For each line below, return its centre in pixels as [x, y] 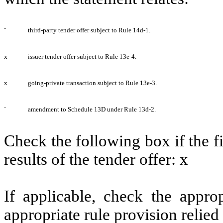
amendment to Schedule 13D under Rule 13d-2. [92, 109]
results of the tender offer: [92, 159]
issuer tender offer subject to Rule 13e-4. [82, 56]
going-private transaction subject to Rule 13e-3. [92, 83]
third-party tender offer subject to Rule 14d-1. [89, 30]
